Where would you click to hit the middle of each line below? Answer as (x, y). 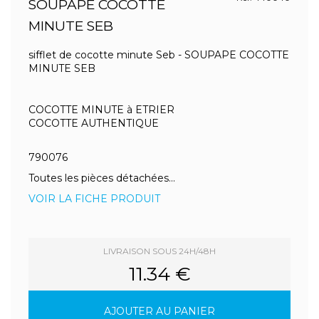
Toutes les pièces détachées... (102, 178)
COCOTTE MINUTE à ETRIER (101, 110)
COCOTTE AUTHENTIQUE (94, 123)
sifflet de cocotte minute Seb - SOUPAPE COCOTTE (159, 55)
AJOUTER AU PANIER (159, 311)
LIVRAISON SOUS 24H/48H (159, 251)
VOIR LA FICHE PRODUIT (94, 199)
